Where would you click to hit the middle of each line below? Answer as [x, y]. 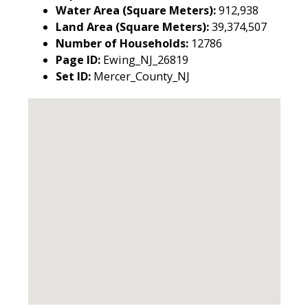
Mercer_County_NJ [142, 76]
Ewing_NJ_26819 [146, 59]
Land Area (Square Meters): [134, 26]
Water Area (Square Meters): [137, 10]
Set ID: [75, 76]
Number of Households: [123, 43]
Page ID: [79, 59]
